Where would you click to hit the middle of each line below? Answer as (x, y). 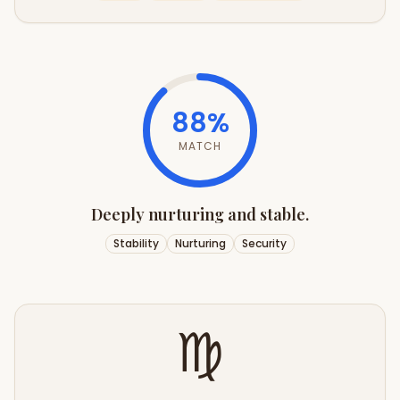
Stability (136, 243)
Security (264, 243)
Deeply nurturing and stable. (200, 214)
